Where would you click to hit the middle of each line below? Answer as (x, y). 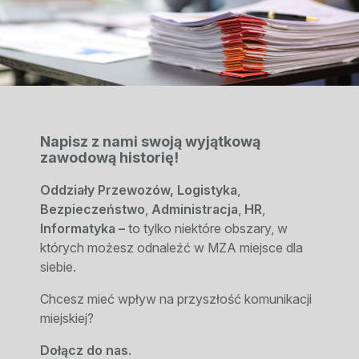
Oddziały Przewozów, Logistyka (139, 190)
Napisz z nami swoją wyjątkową (150, 142)
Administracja (195, 210)
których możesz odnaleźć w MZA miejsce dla (171, 248)
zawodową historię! (109, 158)
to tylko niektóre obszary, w (208, 229)
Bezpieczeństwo (93, 210)
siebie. (58, 267)
